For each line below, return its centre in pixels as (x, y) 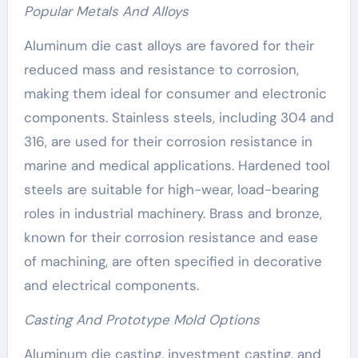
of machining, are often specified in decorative (173, 262)
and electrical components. (111, 286)
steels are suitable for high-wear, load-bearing (171, 190)
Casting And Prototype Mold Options (141, 320)
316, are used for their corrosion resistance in (168, 142)
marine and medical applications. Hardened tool (177, 166)
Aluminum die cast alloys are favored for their (169, 46)
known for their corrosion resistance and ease (171, 238)
